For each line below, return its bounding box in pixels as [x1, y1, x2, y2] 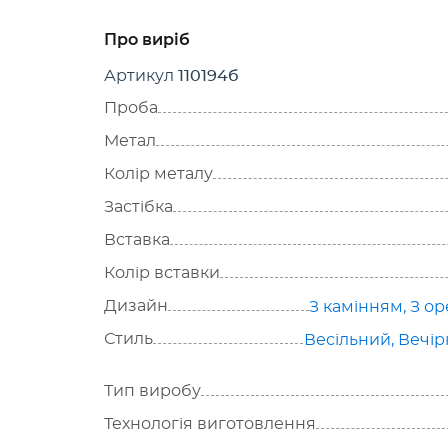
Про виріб [104, 30, 190, 49]
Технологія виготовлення [104, 416, 316, 432]
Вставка [104, 232, 170, 248]
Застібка [104, 199, 173, 215]
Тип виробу [104, 383, 201, 399]
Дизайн [104, 298, 168, 314]
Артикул [104, 68, 178, 84]
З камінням [309, 299, 403, 315]
